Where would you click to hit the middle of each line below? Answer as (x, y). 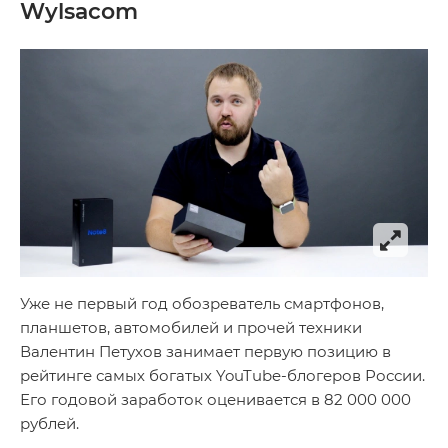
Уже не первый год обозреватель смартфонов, (202, 304)
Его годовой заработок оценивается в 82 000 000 (215, 400)
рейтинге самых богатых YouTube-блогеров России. (222, 376)
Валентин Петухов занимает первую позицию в (205, 352)
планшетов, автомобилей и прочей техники (191, 328)
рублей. (49, 424)
